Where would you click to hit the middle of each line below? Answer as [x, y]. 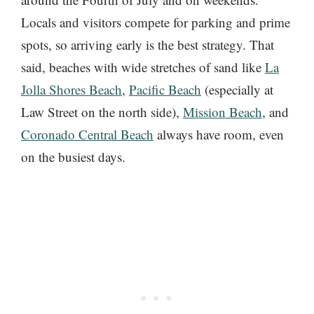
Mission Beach [223, 112]
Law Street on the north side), [102, 112]
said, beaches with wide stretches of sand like [143, 67]
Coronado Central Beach [87, 135]
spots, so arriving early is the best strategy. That [148, 45]
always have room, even [219, 135]
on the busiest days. [73, 157]
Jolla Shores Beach [71, 90]
